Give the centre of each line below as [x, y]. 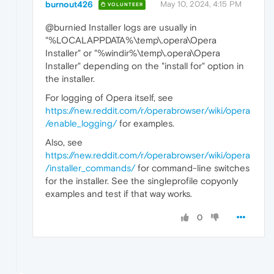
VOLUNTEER [124, 5]
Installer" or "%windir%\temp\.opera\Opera [133, 53]
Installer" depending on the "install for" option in [145, 65]
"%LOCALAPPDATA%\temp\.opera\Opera [131, 40]
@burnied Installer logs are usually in [121, 27]
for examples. [146, 123]
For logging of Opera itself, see [109, 97]
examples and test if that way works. [119, 193]
